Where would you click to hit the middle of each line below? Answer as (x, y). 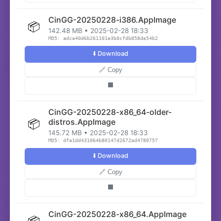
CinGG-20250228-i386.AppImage (112, 20)
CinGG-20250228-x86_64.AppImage (117, 214)
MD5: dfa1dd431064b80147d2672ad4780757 (103, 140)
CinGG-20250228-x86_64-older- (110, 112)
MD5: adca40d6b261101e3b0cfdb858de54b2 (103, 38)
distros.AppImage (82, 122)
